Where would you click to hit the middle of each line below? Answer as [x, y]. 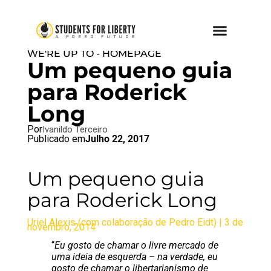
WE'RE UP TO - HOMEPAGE [94, 54]
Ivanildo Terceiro [75, 129]
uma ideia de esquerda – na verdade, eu [134, 257]
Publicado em [56, 139]
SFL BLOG [125, 42]
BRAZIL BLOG [61, 42]
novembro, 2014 [61, 227]
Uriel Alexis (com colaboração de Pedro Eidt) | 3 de [135, 222]
